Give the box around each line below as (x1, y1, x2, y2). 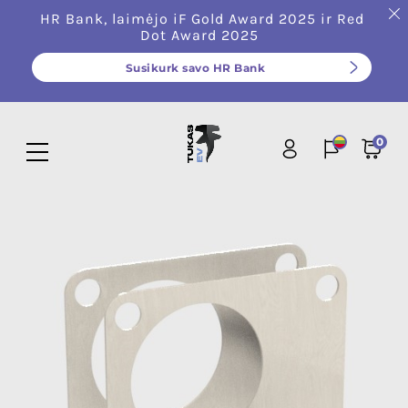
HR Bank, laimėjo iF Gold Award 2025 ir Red (39, 10, 364, 27)
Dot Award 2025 (140, 26, 263, 44)
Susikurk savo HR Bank (125, 61, 266, 75)
